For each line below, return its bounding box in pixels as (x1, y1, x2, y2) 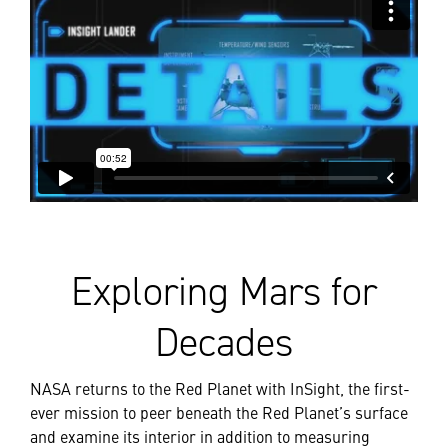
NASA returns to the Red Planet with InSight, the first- (30, 377, 410, 400)
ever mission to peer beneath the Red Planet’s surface (30, 401, 408, 424)
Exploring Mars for (71, 267, 377, 317)
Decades (155, 318, 293, 368)
